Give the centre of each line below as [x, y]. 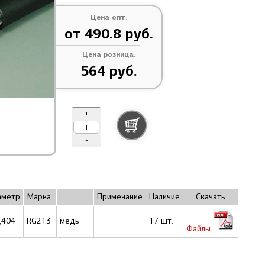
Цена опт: [109, 17]
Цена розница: [109, 54]
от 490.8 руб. [109, 33]
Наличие [164, 197]
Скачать [211, 197]
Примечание [120, 197]
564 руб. [109, 71]
